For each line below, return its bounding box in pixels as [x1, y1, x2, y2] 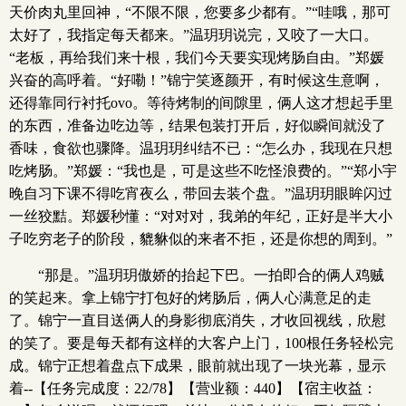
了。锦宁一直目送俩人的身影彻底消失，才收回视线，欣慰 [9, 313, 386, 328]
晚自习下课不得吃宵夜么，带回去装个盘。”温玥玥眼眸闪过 [9, 186, 392, 201]
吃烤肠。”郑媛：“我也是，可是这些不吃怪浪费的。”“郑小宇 [9, 163, 397, 179]
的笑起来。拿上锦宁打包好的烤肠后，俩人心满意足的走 [9, 290, 372, 305]
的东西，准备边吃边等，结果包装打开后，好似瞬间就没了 [9, 118, 386, 133]
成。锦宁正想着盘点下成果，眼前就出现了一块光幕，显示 [9, 358, 386, 373]
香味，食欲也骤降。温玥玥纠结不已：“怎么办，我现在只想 [9, 140, 392, 156]
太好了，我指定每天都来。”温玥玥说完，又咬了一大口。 [9, 27, 378, 43]
